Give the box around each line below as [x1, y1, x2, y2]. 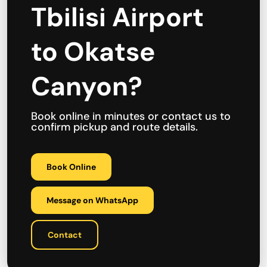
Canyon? [31, 69, 142, 104]
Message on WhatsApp [46, 195, 138, 206]
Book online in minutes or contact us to [31, 109, 231, 123]
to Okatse [31, 35, 155, 69]
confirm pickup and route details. [31, 120, 198, 134]
